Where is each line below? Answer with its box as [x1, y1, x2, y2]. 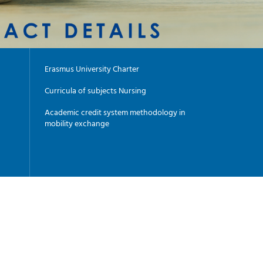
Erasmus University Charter [45, 62, 139, 75]
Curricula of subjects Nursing [45, 83, 146, 96]
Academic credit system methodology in [45, 105, 186, 118]
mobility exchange [45, 116, 109, 129]
